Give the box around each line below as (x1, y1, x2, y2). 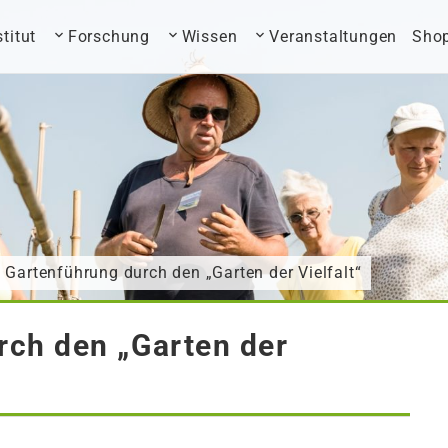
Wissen (181, 27, 238, 46)
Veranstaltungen (269, 27, 398, 46)
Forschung (67, 27, 151, 46)
